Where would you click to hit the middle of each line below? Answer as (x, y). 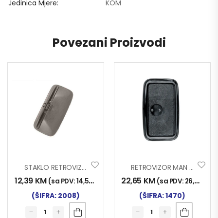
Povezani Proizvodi (109, 42)
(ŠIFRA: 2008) (56, 195)
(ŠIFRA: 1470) (162, 195)
